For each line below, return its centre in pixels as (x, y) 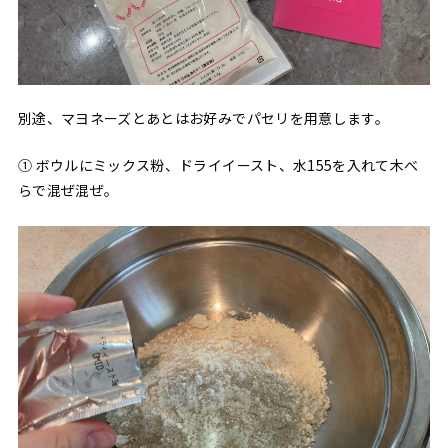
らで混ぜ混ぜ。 (68, 190)
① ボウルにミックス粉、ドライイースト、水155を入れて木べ (218, 165)
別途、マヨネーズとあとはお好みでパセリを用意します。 (203, 118)
